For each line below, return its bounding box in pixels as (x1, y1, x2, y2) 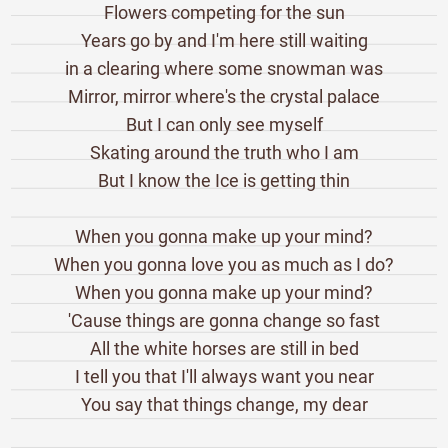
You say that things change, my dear (80, 393, 368, 415)
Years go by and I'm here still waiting (80, 29, 368, 51)
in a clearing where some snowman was (65, 57, 383, 79)
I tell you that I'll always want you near (74, 365, 374, 387)
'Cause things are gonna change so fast (68, 309, 380, 331)
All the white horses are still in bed (89, 337, 359, 359)
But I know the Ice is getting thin (98, 169, 350, 191)
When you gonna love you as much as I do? (54, 253, 394, 275)
